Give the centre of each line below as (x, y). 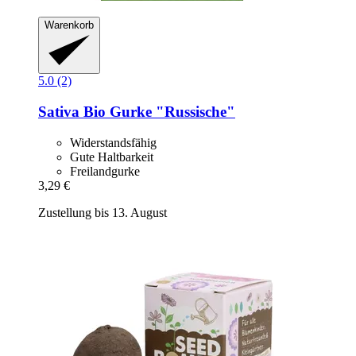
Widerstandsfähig (113, 142)
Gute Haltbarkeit (112, 157)
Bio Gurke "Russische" (157, 112)
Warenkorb (69, 25)
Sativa (59, 112)
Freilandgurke (105, 171)
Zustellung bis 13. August (103, 212)
